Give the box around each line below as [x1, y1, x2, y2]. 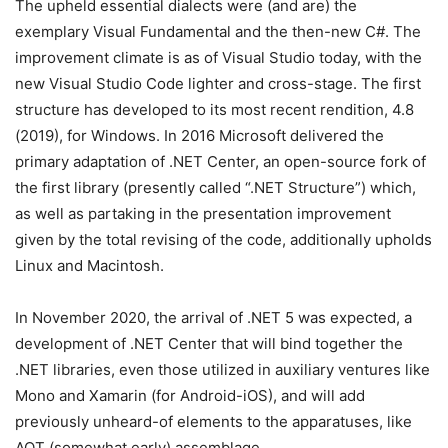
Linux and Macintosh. [15, 255, 168, 275]
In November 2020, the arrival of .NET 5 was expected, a [15, 307, 412, 327]
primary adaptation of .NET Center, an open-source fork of [15, 151, 426, 171]
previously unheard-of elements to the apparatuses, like [15, 411, 412, 431]
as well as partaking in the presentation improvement [15, 203, 391, 223]
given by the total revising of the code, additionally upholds [15, 229, 432, 249]
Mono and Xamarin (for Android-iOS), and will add [15, 385, 365, 405]
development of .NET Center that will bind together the [15, 333, 403, 353]
